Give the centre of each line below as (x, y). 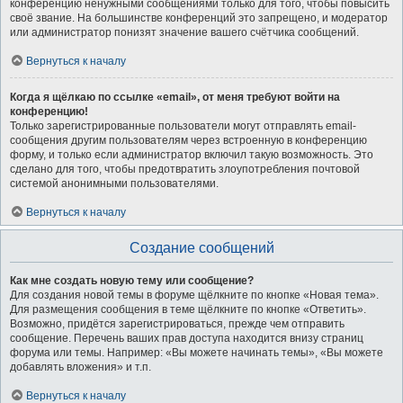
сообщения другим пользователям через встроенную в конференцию (188, 140)
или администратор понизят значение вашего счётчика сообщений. (184, 32)
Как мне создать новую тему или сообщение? (132, 281)
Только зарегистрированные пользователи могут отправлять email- (183, 126)
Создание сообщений (201, 248)
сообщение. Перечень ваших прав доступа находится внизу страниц (187, 338)
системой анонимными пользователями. (114, 184)
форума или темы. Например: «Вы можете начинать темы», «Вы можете (197, 353)
